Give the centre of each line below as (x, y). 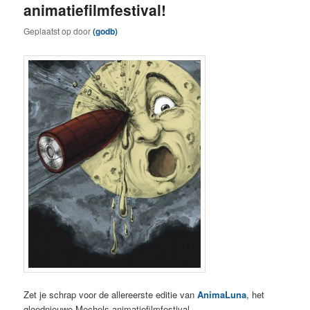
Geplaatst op (49, 30)
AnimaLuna (221, 295)
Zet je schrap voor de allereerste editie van (109, 295)
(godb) (106, 31)
